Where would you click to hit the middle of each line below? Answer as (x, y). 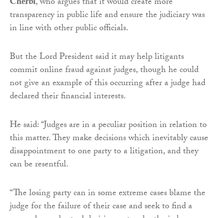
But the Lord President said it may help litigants (97, 57)
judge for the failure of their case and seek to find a (101, 207)
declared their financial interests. (68, 97)
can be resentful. (39, 165)
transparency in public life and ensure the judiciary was (107, 16)
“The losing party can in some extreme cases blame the (108, 194)
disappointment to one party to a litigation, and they (104, 152)
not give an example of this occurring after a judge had (108, 84)
